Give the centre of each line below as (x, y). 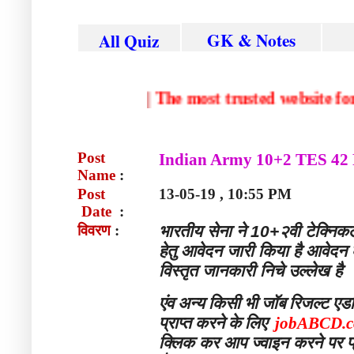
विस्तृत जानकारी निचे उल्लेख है (251, 271)
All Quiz (129, 41)
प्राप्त (175, 324)
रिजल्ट (309, 304)
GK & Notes (251, 40)
